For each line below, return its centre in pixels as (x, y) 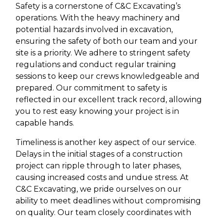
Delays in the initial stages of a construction (99, 154)
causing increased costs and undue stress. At (102, 178)
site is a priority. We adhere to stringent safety (103, 53)
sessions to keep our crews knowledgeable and (108, 76)
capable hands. (45, 123)
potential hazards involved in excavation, (94, 30)
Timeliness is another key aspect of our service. (106, 143)
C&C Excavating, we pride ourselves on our (99, 189)
